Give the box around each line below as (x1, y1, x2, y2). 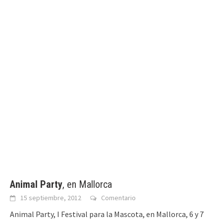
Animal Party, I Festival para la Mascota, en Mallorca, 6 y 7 (10, 209, 204, 220)
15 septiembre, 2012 (20, 193, 81, 203)
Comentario (101, 193, 136, 203)
